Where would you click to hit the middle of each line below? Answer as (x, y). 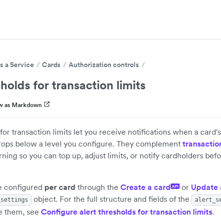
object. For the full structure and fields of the (111, 199)
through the (98, 187)
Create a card (146, 187)
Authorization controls (104, 65)
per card (60, 187)
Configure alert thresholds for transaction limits (127, 212)
